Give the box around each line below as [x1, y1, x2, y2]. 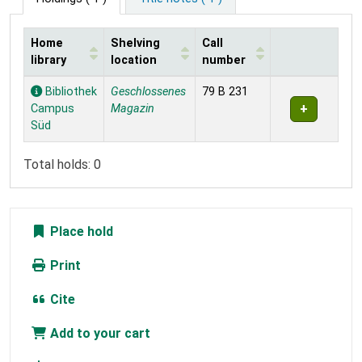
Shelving [111, 36, 160, 50]
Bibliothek [42, 84, 97, 99]
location [111, 53, 157, 67]
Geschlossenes [111, 84, 186, 99]
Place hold [47, 223, 113, 239]
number [202, 53, 246, 67]
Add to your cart [47, 325, 150, 341]
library [31, 53, 66, 67]
